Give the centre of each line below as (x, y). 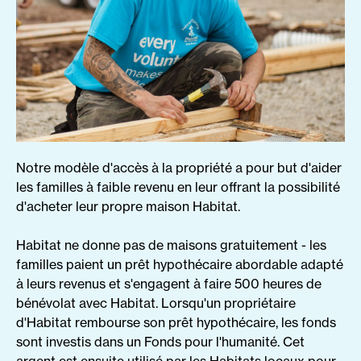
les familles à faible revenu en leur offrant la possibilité (178, 187)
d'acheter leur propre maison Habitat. (128, 207)
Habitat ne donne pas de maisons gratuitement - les (171, 245)
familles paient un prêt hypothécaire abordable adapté (180, 265)
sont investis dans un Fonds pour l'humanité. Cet (160, 342)
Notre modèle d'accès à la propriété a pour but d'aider (179, 168)
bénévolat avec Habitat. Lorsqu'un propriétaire (156, 303)
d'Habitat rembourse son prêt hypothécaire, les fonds (176, 323)
